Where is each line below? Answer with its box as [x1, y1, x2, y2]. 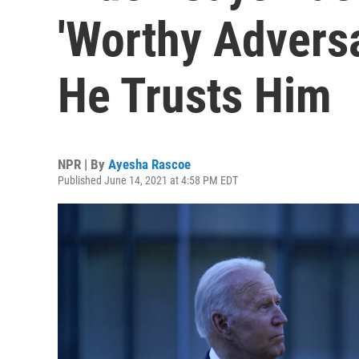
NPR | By [58, 156, 108, 172]
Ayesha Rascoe [108, 156, 191, 172]
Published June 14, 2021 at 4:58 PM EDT [58, 174, 238, 187]
